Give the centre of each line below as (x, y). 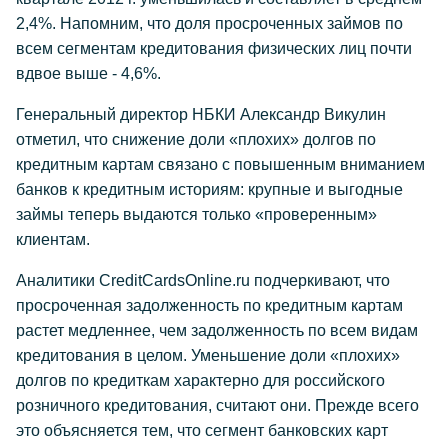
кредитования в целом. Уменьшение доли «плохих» (208, 355)
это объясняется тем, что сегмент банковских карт (202, 430)
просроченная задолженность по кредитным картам (209, 305)
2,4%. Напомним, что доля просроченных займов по (209, 23)
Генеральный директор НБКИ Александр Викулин (201, 114)
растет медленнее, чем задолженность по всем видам (217, 330)
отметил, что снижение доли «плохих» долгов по (196, 139)
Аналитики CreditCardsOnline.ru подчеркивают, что (203, 280)
